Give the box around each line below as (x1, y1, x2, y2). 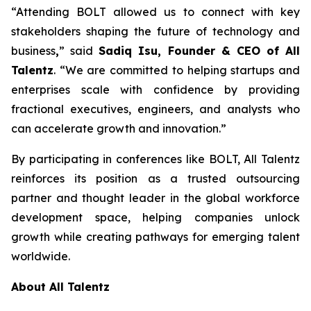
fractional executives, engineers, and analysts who (11, 102, 300, 116)
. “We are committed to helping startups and (53, 63, 300, 77)
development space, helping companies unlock (11, 210, 300, 224)
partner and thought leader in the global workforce (11, 191, 300, 205)
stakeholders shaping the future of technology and (11, 24, 300, 38)
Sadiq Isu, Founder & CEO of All (99, 44, 300, 58)
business (11, 44, 56, 58)
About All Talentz (11, 280, 110, 294)
